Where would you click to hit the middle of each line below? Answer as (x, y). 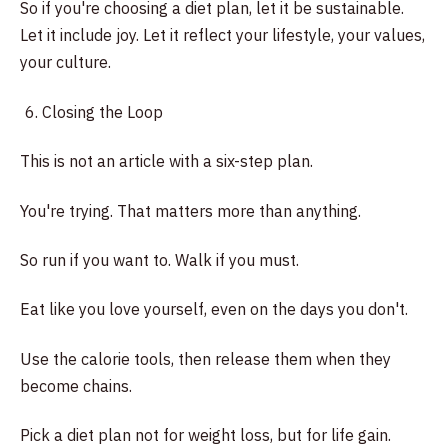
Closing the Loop (103, 111)
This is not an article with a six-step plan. (166, 161)
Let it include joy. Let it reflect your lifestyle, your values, (222, 35)
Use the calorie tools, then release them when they (205, 358)
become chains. (76, 385)
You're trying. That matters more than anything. (190, 210)
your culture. (65, 62)
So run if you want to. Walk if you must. (159, 259)
